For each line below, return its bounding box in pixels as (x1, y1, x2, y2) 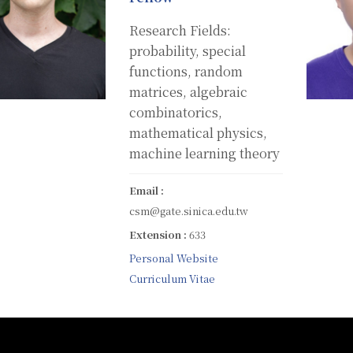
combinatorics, (129, 102, 222, 121)
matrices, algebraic (129, 82, 247, 101)
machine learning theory (129, 143, 280, 162)
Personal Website (129, 250, 218, 266)
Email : (129, 182, 164, 198)
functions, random (129, 61, 243, 80)
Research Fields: (129, 20, 231, 39)
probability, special (129, 41, 246, 60)
